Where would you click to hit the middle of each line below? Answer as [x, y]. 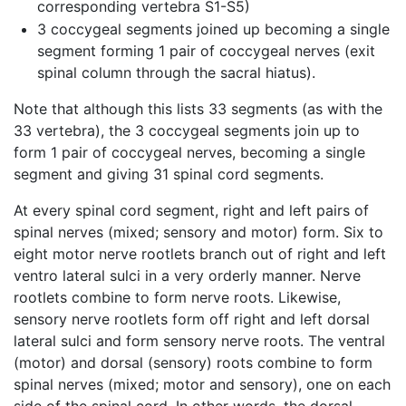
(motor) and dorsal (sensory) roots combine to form [193, 363]
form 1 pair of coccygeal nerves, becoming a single [189, 153]
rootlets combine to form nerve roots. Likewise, [177, 298]
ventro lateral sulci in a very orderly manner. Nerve [187, 276]
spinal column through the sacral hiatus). [176, 73]
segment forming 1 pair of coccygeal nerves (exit [206, 51]
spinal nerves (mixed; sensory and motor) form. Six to [198, 232]
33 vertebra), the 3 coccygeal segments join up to [187, 131]
